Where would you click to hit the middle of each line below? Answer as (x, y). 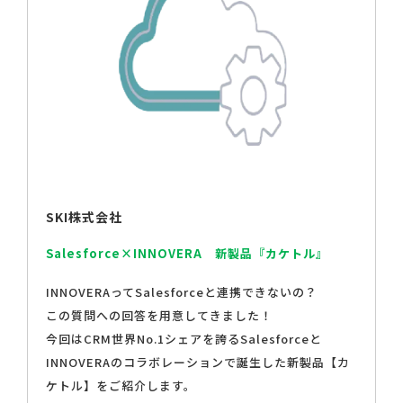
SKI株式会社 (84, 217)
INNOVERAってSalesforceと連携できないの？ (182, 292)
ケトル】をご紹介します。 (121, 386)
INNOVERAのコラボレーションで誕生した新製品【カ (198, 363)
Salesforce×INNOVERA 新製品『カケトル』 (187, 254)
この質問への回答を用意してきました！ (159, 316)
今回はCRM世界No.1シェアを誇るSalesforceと (184, 339)
